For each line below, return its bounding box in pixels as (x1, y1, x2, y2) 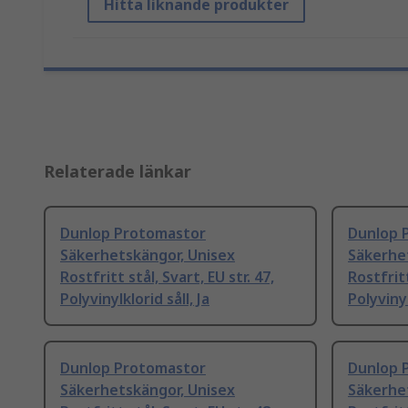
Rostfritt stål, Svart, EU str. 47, (60, 267, 274, 288)
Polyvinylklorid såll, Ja (60, 289, 209, 310)
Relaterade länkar (44, 160, 191, 183)
